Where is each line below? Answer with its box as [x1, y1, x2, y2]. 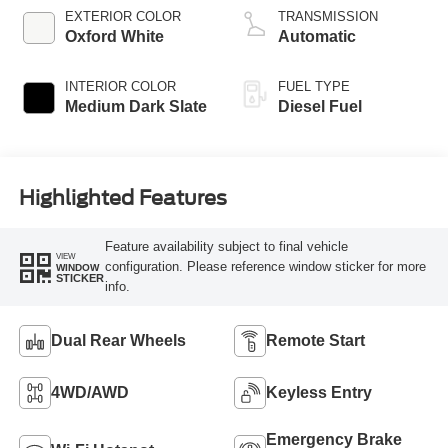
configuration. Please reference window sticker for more [104, 259, 426, 275]
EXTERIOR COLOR [64, 8, 181, 24]
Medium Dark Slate [64, 97, 207, 115]
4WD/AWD [50, 383, 129, 401]
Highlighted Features [18, 186, 227, 211]
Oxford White [64, 27, 164, 45]
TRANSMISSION [278, 8, 378, 24]
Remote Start [266, 331, 365, 349]
